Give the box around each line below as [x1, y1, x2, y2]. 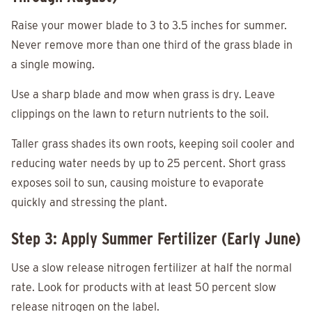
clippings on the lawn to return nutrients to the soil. [11, 107, 269, 121]
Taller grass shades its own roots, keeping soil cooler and [11, 137, 295, 151]
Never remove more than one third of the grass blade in [11, 38, 292, 52]
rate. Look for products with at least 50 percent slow [11, 281, 276, 295]
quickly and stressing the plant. [11, 196, 167, 210]
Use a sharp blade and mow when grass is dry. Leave [11, 88, 275, 102]
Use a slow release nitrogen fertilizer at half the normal [11, 261, 292, 275]
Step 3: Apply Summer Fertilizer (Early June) [11, 228, 301, 249]
